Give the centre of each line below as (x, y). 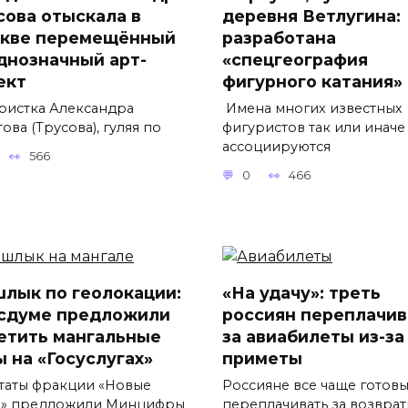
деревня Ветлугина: (311, 15)
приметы (262, 359)
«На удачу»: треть (301, 293)
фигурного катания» (312, 81)
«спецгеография (295, 59)
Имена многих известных (312, 108)
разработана (279, 37)
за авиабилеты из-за (313, 337)
